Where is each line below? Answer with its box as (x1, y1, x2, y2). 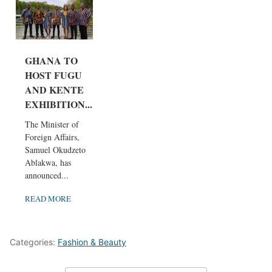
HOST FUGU (25, 67, 82, 82)
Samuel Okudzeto (25, 143, 86, 155)
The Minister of (25, 118, 79, 130)
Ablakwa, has (25, 156, 71, 168)
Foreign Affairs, (25, 131, 80, 143)
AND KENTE (25, 82, 84, 97)
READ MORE (25, 192, 71, 204)
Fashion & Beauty (58, 236, 126, 247)
